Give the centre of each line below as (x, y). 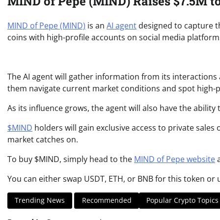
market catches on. (43, 139)
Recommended (107, 200)
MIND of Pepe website (175, 159)
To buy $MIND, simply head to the (71, 159)
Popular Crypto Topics (183, 200)
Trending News (40, 200)
